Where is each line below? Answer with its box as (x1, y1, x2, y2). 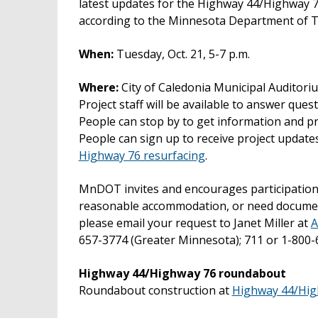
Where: (78, 79, 119, 95)
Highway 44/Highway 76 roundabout (78, 265, 286, 282)
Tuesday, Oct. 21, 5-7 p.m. (113, 45, 250, 62)
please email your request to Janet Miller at (78, 215, 311, 231)
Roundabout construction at (78, 283, 232, 299)
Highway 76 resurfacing (78, 147, 205, 163)
